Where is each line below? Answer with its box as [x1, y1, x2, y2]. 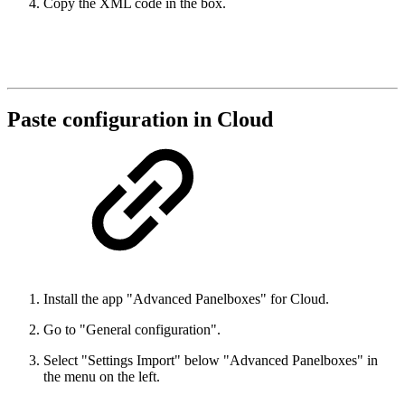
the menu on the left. [43, 369, 160, 385]
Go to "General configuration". [43, 322, 221, 338]
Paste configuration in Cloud [7, 108, 273, 132]
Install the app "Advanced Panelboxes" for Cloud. [43, 291, 329, 307]
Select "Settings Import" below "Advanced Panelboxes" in [43, 353, 378, 369]
